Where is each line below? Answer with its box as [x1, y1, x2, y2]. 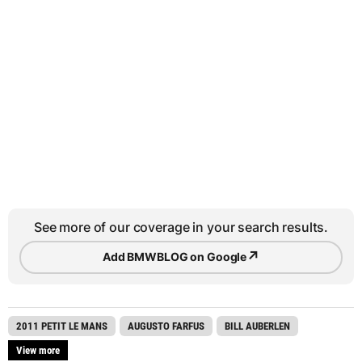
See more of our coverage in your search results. [33, 218, 329, 235]
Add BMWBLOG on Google [103, 250, 247, 264]
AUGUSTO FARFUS [128, 319, 204, 332]
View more [16, 343, 60, 356]
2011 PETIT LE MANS [16, 319, 107, 332]
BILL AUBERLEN [225, 319, 290, 332]
